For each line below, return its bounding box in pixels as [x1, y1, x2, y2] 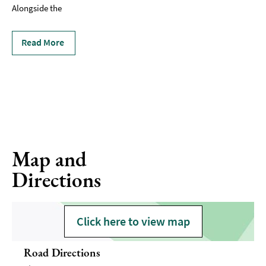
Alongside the [12, 2, 62, 14]
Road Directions [24, 245, 100, 261]
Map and [12, 145, 88, 173]
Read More [21, 36, 64, 49]
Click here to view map [76, 214, 190, 229]
